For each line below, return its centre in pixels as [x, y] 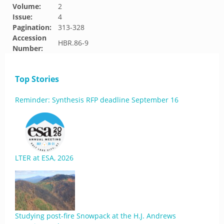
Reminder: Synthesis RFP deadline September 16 [97, 100]
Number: [28, 48]
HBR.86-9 [73, 43]
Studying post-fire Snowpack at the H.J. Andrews [95, 216]
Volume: [27, 6]
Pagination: [32, 27]
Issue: [22, 17]
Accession [29, 38]
